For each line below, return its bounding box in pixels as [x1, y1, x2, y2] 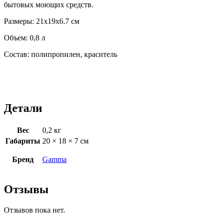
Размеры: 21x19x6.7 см [4, 17, 79, 26]
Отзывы [4, 182, 49, 196]
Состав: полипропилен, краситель [4, 50, 117, 59]
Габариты [5, 137, 40, 145]
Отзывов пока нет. [4, 205, 65, 214]
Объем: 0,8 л [4, 34, 45, 42]
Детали [4, 102, 42, 115]
